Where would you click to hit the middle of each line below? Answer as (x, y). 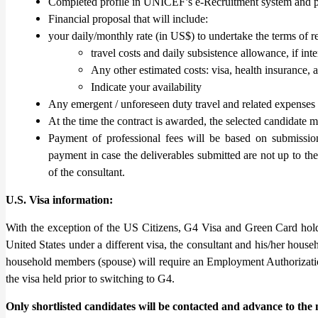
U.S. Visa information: (59, 199)
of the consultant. (87, 172)
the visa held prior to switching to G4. (93, 278)
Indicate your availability (146, 87)
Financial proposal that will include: (128, 18)
